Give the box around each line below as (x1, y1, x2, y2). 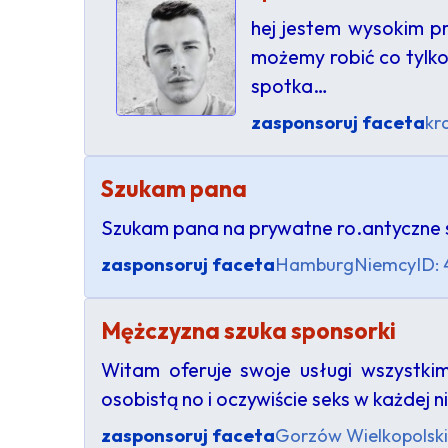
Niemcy (354, 253, 416, 276)
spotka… (251, 73, 328, 98)
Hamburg (275, 253, 354, 276)
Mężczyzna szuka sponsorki (101, 316, 396, 345)
